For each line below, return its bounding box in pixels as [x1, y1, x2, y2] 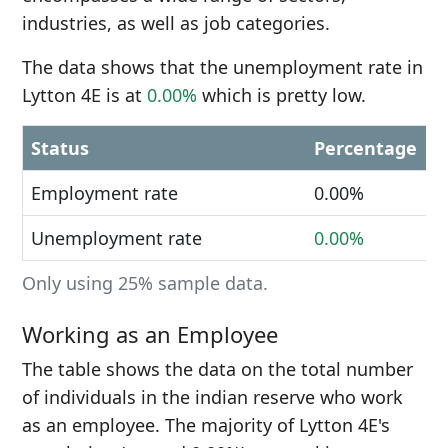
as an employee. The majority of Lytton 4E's [22, 413, 390, 437]
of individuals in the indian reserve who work [22, 385, 403, 409]
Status [31, 136, 89, 160]
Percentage [314, 136, 417, 160]
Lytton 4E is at [22, 83, 147, 107]
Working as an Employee [22, 319, 278, 349]
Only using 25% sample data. [22, 271, 268, 295]
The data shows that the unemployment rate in [22, 55, 423, 79]
